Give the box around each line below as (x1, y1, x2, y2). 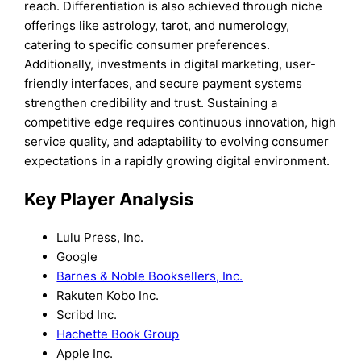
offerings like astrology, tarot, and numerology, (24, 17, 290, 33)
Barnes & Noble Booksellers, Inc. (56, 268, 243, 284)
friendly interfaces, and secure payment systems (24, 75, 303, 91)
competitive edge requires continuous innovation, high (24, 114, 337, 130)
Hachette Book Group (56, 326, 180, 342)
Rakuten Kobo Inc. (56, 288, 160, 304)
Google (56, 249, 98, 265)
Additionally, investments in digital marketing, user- (24, 56, 317, 72)
